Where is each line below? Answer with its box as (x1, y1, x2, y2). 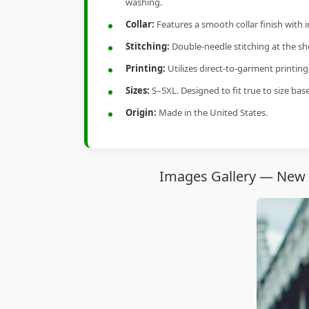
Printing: (126, 62, 166, 75)
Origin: (126, 106, 157, 119)
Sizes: (126, 84, 150, 97)
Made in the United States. (157, 106, 268, 119)
